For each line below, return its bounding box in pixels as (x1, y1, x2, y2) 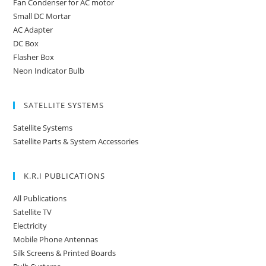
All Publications (13, 193, 67, 204)
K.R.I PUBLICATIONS (24, 170, 106, 181)
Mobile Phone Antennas (13, 234, 99, 245)
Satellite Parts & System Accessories (13, 136, 139, 147)
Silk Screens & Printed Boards (13, 248, 116, 258)
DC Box (13, 38, 39, 49)
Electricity (13, 220, 47, 231)
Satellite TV (13, 207, 52, 217)
